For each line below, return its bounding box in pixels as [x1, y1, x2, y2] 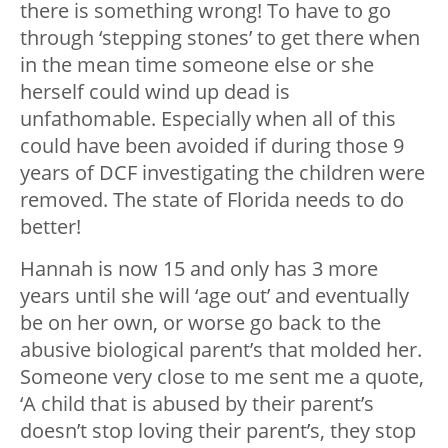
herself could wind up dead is [20, 78, 290, 106]
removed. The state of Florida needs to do [20, 186, 404, 214]
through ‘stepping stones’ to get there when [20, 24, 420, 52]
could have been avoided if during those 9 [20, 132, 404, 160]
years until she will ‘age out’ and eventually [20, 282, 409, 310]
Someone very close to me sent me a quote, [20, 363, 424, 391]
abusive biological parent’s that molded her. [20, 336, 422, 364]
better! [20, 213, 81, 241]
